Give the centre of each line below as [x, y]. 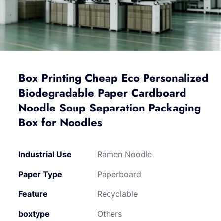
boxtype [34, 214]
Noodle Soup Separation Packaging [110, 108]
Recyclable [118, 194]
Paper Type [40, 174]
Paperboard [119, 174]
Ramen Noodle [125, 154]
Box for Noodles [60, 122]
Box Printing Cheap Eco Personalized [114, 78]
